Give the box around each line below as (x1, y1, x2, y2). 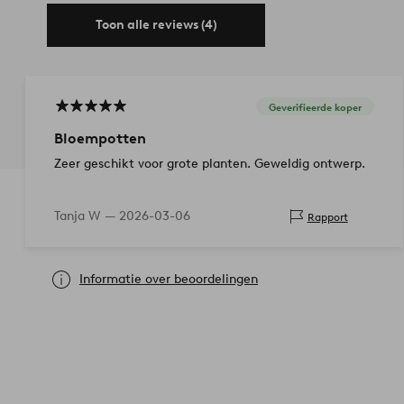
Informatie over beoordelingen (79, 271, 258, 288)
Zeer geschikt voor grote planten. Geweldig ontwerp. (54, 156, 365, 172)
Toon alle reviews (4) (95, 17, 217, 33)
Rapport (307, 209, 348, 224)
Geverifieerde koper (268, 100, 362, 114)
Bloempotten (54, 130, 146, 148)
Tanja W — (54, 208, 119, 225)
